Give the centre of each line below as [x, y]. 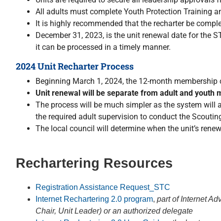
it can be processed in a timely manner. [103, 47]
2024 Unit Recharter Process [77, 66]
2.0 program [131, 199]
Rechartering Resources [94, 163]
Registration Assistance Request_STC [103, 187]
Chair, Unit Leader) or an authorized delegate [114, 211]
